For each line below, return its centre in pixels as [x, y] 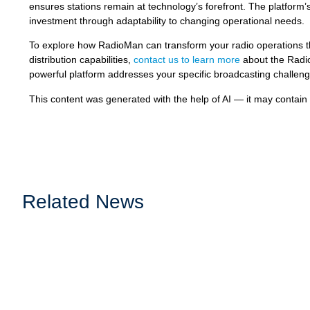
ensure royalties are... [77, 301]
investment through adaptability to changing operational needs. [167, 21]
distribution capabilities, [81, 60]
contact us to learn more [187, 60]
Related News [83, 202]
